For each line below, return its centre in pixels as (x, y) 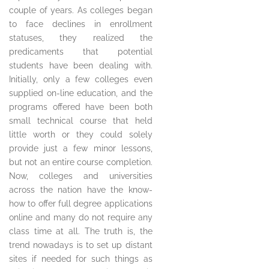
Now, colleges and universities (81, 176)
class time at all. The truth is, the (81, 231)
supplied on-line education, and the (81, 93)
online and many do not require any (81, 218)
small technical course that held (81, 121)
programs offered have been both (81, 107)
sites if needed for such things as (81, 259)
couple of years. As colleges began (81, 11)
